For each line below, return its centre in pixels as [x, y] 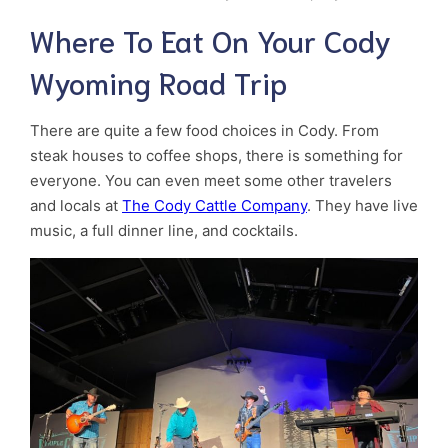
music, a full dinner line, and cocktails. [164, 231]
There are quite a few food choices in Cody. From [204, 131]
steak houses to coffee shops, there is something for [216, 156]
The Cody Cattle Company [214, 206]
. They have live [362, 206]
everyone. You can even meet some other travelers [211, 181]
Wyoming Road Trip [158, 82]
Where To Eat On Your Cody [210, 40]
